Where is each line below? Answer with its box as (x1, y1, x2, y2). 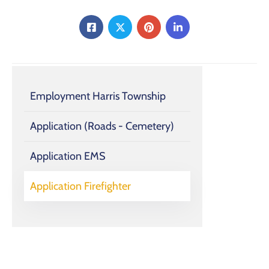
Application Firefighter (30, 180, 131, 193)
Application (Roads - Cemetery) (30, 119, 174, 133)
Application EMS (30, 150, 106, 163)
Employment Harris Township (30, 89, 166, 103)
